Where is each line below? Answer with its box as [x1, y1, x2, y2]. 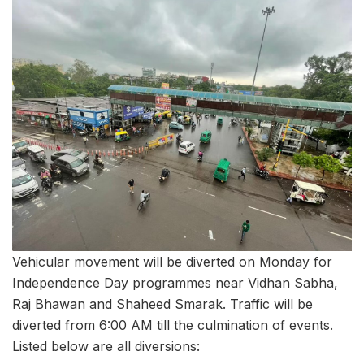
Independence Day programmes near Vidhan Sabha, [12, 274, 338, 291]
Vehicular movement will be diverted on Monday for [12, 253, 332, 270]
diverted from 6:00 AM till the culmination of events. [12, 316, 333, 333]
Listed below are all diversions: [12, 337, 200, 354]
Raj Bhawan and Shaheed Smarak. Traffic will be [12, 295, 313, 312]
